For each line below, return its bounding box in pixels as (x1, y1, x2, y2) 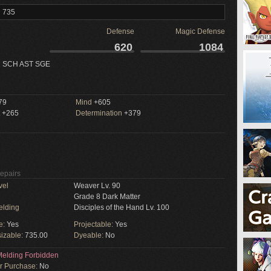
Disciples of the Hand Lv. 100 (74, 203, 169, 212)
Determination (76, 109, 122, 117)
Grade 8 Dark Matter (74, 192, 140, 201)
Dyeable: (74, 231, 105, 240)
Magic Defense (175, 27, 225, 36)
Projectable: (74, 220, 115, 229)
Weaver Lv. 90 (74, 181, 120, 190)
